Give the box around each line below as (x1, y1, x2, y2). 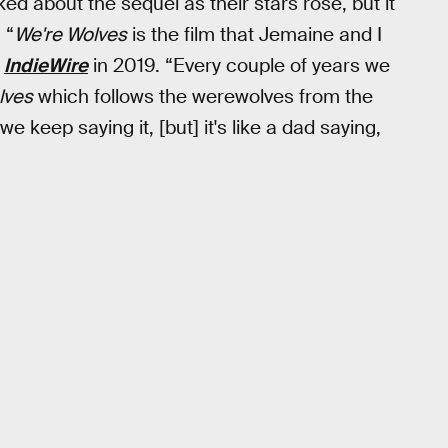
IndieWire (4, 52, 88, 78)
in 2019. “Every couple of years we (88, 52, 390, 78)
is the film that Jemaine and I (127, 21, 382, 47)
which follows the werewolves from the (33, 83, 373, 109)
